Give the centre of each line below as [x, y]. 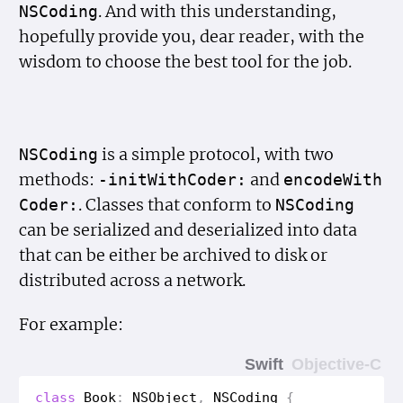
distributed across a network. [133, 280]
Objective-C [336, 364]
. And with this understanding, [218, 12]
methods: [59, 179]
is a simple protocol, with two [216, 154]
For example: [72, 325]
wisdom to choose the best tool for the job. [186, 63]
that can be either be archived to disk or [174, 255]
